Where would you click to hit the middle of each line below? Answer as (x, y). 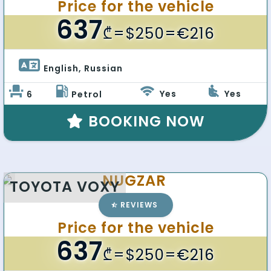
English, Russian (84, 68)
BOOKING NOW (146, 121)
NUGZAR (134, 181)
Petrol (87, 94)
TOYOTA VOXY (65, 187)
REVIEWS (139, 205)
